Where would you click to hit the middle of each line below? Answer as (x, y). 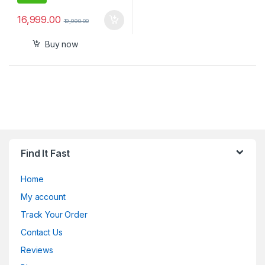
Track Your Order (54, 215)
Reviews (37, 250)
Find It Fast (46, 153)
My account (43, 197)
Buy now (61, 44)
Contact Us (42, 232)
